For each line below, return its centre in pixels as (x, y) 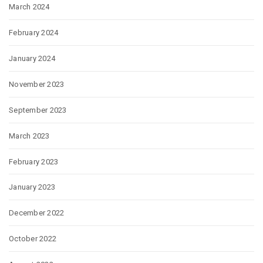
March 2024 (29, 7)
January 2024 (32, 58)
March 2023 (29, 136)
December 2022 (37, 213)
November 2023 (37, 84)
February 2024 (34, 33)
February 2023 (34, 161)
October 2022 (33, 239)
